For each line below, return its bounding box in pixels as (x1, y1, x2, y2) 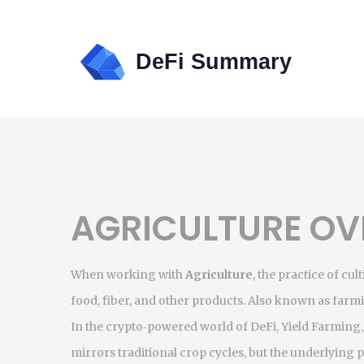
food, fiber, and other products (71, 293, 243, 308)
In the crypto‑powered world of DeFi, (71, 319, 281, 334)
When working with (71, 267, 185, 282)
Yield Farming (281, 319, 361, 334)
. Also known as (243, 293, 332, 308)
